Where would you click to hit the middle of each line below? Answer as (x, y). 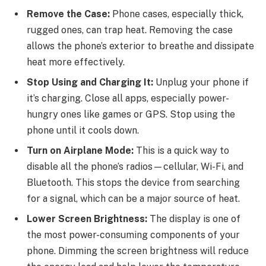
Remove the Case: (68, 14)
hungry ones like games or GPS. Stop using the (131, 115)
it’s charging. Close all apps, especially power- (128, 99)
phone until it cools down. (83, 131)
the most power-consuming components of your (133, 235)
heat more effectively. (76, 62)
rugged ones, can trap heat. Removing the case (130, 30)
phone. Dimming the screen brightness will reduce (138, 251)
